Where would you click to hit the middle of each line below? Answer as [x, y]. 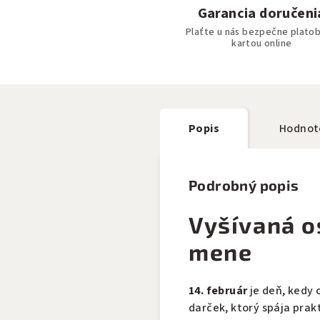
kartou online [262, 43]
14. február [218, 291]
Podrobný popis [244, 185]
